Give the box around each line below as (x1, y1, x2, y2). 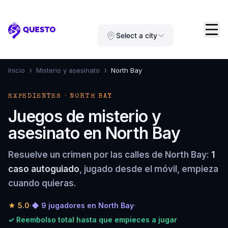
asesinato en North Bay (8, 123, 180, 143)
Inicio (8, 66, 25, 74)
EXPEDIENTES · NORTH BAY (8, 93, 112, 100)
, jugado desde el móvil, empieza (79, 164, 218, 174)
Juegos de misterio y (8, 106, 161, 126)
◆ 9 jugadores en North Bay (32, 201, 134, 210)
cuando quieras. (8, 178, 76, 188)
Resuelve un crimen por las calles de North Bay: (8, 150, 211, 160)
